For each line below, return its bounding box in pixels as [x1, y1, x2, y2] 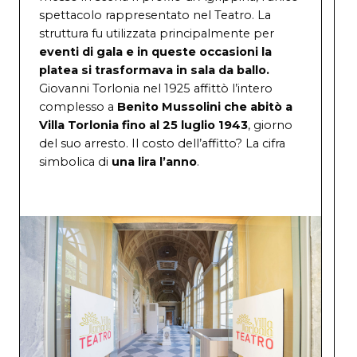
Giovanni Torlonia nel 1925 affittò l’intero [39, 81, 273, 96]
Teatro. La [214, 8, 271, 23]
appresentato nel [109, 8, 214, 23]
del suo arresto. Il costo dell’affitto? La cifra [39, 136, 285, 151]
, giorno [248, 118, 292, 133]
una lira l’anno [108, 155, 197, 170]
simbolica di [39, 155, 108, 170]
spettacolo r [39, 8, 109, 23]
